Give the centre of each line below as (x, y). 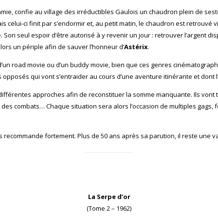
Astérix (136, 46)
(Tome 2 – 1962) (109, 208)
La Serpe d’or (109, 196)
